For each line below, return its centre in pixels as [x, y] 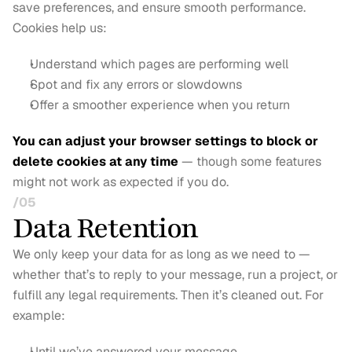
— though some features [250, 161]
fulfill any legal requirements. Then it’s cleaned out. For [168, 295]
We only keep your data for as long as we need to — [161, 254]
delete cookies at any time [95, 161]
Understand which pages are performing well [159, 64]
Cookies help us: [60, 28]
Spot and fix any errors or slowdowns [136, 84]
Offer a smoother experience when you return [160, 105]
